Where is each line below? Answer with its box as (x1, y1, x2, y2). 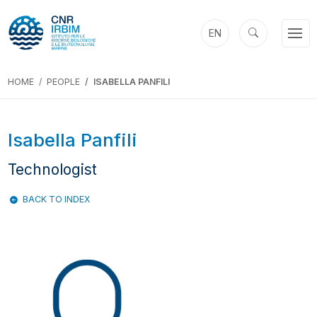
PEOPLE (46, 76, 80, 88)
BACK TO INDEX (23, 194, 90, 205)
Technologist (7, 161, 97, 179)
